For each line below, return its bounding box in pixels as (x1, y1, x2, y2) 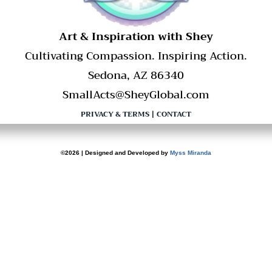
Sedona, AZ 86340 (88, 66, 184, 86)
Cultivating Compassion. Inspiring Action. (25, 46, 247, 66)
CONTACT (157, 108, 191, 121)
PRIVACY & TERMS (81, 108, 149, 121)
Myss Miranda (170, 149, 211, 157)
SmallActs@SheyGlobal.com (63, 85, 209, 105)
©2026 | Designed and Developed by (61, 149, 170, 157)
